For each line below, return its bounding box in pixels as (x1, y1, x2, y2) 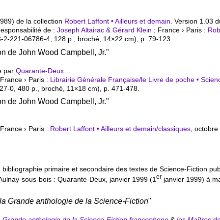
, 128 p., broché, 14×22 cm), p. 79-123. (50, 35, 173, 43)
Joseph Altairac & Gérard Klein (57, 26, 152, 34)
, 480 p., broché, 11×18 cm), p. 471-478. (14, 84, 140, 92)
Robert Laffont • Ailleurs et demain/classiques (50, 124, 191, 133)
